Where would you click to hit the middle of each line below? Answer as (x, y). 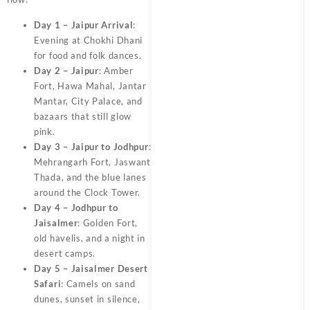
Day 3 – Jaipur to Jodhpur (91, 146)
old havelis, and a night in (90, 238)
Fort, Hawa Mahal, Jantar (90, 85)
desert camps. (65, 253)
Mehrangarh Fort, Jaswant (92, 162)
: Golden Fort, (108, 222)
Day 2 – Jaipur (66, 70)
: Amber (116, 70)
